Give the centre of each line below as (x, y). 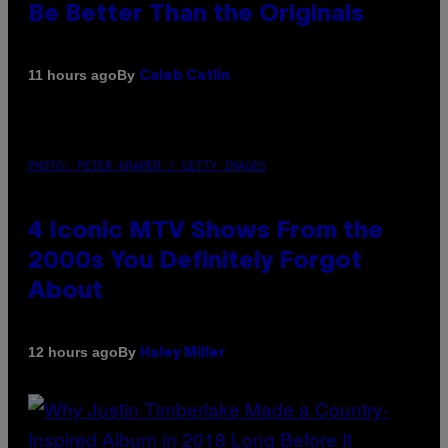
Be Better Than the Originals (196, 14)
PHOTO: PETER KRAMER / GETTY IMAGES (147, 165)
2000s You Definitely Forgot (195, 261)
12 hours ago (73, 352)
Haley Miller (182, 353)
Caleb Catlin (184, 76)
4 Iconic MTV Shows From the (205, 231)
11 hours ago (72, 75)
